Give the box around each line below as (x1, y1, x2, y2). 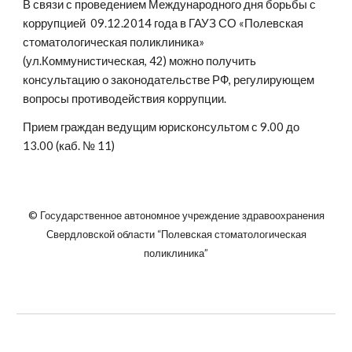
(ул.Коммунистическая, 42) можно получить (23, 54, 257, 68)
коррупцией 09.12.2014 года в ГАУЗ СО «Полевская (23, 16, 304, 30)
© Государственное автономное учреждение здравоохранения (27, 209, 324, 222)
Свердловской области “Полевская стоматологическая (46, 228, 306, 240)
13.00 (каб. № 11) (23, 139, 115, 152)
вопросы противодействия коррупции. (23, 92, 227, 105)
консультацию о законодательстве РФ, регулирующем (23, 73, 315, 86)
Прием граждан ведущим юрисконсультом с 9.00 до (23, 120, 300, 134)
